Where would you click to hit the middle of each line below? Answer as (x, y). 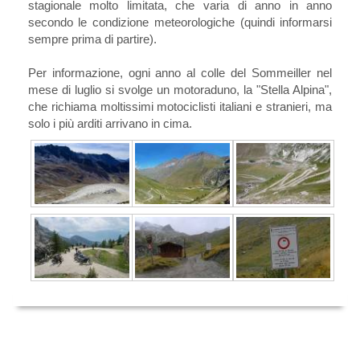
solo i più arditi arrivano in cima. (110, 123)
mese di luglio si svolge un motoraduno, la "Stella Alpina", (180, 89)
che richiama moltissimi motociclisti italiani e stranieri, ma (180, 106)
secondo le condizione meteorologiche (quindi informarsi (180, 22)
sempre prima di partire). (92, 39)
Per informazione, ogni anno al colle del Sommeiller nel (180, 72)
